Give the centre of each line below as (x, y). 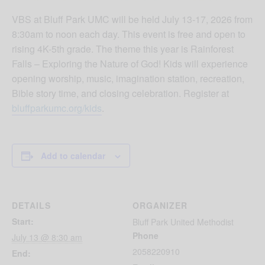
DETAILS (31, 205)
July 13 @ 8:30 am (47, 237)
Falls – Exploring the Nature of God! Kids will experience (130, 63)
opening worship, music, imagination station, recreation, (128, 78)
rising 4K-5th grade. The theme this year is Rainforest (123, 49)
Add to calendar (73, 155)
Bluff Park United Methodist (183, 222)
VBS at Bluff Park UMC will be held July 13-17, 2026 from (132, 19)
